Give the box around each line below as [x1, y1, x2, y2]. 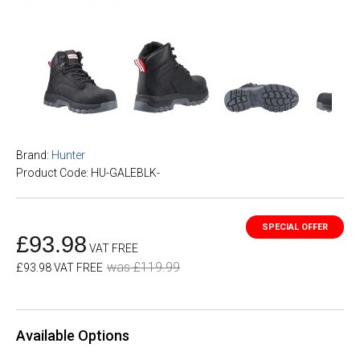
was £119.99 [107, 260, 180, 275]
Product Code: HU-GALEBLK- [16, 166, 160, 179]
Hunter [51, 149, 85, 162]
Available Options [16, 327, 129, 344]
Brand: [16, 149, 49, 162]
